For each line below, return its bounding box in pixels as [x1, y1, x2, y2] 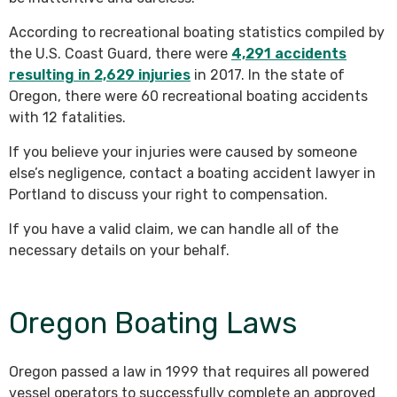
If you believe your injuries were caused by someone [9, 144, 357, 161]
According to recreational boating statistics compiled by [9, 24, 385, 42]
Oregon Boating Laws [9, 306, 297, 341]
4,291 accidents [231, 45, 346, 63]
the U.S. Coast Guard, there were [9, 45, 231, 63]
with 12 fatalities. [9, 109, 126, 127]
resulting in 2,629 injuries [9, 66, 191, 84]
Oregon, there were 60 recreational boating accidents [9, 88, 368, 105]
